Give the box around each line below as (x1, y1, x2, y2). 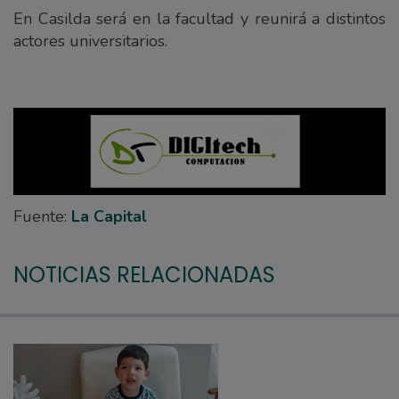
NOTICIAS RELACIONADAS (13, 260, 275, 290)
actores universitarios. (13, 30, 167, 53)
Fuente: (13, 206, 71, 228)
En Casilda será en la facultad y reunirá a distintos (13, 8, 386, 30)
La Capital (71, 206, 147, 228)
